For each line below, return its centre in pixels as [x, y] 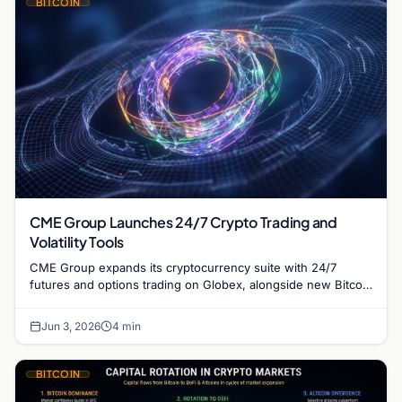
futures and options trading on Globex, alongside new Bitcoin [201, 285]
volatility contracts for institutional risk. [135, 302]
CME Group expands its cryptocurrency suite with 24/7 [183, 268]
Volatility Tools [77, 242]
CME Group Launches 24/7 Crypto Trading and [184, 223]
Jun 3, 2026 [71, 327]
